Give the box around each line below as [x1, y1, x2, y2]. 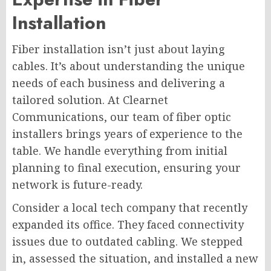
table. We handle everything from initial [12, 143, 227, 158]
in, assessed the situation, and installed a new [12, 250, 258, 266]
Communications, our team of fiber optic [12, 109, 231, 124]
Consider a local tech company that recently [12, 200, 247, 215]
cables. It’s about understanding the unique [12, 58, 245, 73]
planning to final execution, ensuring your [12, 160, 241, 175]
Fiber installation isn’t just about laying [12, 41, 225, 56]
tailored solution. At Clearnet [12, 92, 168, 107]
